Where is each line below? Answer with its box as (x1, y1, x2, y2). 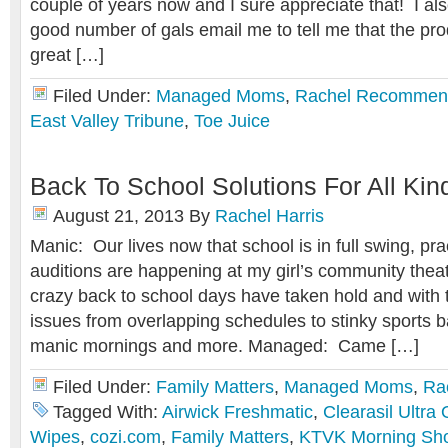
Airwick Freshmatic (162, 402, 313, 422)
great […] (30, 45, 104, 65)
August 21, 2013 (53, 206, 184, 226)
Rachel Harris (215, 206, 324, 226)
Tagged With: (53, 402, 162, 422)
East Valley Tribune (30, 111, 184, 131)
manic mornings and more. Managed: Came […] (30, 336, 419, 356)
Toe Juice (194, 111, 270, 131)
